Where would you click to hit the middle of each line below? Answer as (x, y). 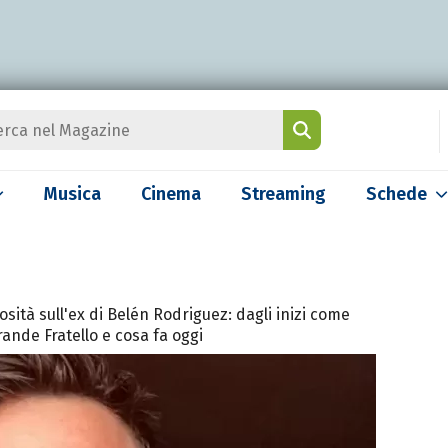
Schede (396, 194)
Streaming (283, 194)
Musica (72, 194)
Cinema (171, 194)
